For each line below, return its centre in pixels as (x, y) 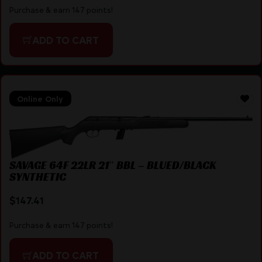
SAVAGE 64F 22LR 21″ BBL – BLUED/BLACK (113, 165)
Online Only (40, 99)
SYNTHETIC (37, 176)
